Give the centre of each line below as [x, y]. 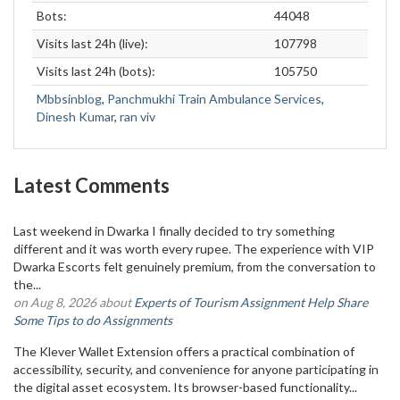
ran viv [137, 117]
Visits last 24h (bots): [96, 71]
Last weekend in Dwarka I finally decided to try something [174, 231]
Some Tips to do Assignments [93, 320]
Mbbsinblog [69, 99]
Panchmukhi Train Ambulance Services [214, 99]
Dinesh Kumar [75, 117]
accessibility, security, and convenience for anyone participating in [196, 369]
